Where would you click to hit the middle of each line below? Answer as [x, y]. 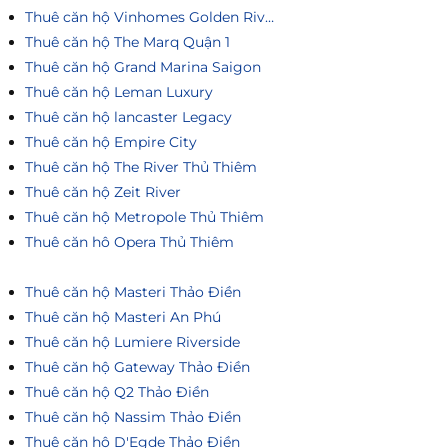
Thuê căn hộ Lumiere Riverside [132, 341]
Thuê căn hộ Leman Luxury [119, 91]
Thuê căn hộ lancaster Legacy [128, 116]
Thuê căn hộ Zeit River [103, 191]
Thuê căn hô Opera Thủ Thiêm [129, 241]
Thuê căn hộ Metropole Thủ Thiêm [144, 216]
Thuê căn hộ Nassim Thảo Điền [133, 416]
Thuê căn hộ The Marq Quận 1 [127, 41]
